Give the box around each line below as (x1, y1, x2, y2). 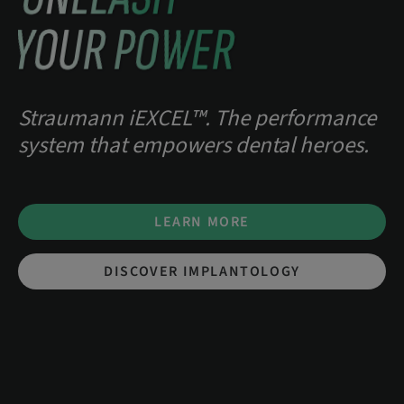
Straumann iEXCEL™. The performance (18, 101, 376, 134)
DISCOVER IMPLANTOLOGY (104, 261, 300, 281)
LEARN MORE (154, 211, 250, 232)
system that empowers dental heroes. (18, 128, 369, 161)
